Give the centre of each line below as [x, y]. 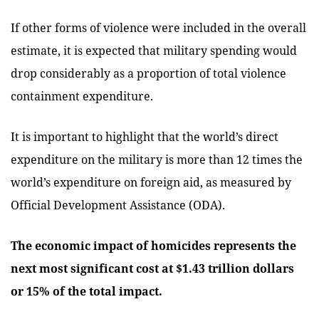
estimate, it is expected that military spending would [154, 50]
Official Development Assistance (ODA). [118, 205]
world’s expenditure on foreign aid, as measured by [151, 182]
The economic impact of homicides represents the [153, 245]
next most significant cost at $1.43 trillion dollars [152, 268]
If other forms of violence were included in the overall [158, 27]
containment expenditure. [82, 96]
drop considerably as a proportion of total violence [148, 73]
